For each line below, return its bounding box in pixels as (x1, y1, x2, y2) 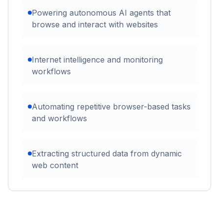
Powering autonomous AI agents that (32, 7, 171, 18)
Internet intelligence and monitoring (32, 54, 163, 65)
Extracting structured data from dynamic (32, 148, 182, 158)
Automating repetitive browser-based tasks (32, 101, 191, 111)
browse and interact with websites (32, 19, 158, 29)
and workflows (32, 113, 87, 123)
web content (32, 160, 78, 170)
